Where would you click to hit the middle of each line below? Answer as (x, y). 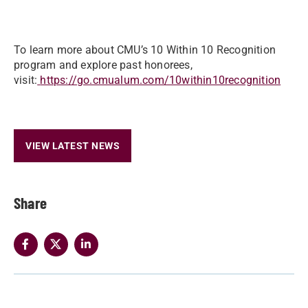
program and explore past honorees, (103, 65)
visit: (26, 80)
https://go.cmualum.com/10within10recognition (161, 80)
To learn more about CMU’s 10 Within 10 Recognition (145, 50)
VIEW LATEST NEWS (73, 146)
